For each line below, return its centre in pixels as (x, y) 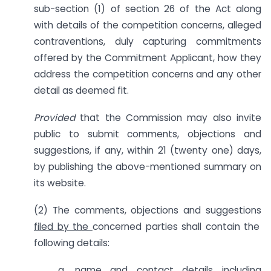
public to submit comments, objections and (148, 134)
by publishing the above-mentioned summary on (148, 167)
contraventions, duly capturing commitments (148, 42)
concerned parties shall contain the (176, 227)
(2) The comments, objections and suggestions (148, 210)
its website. (60, 183)
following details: (72, 243)
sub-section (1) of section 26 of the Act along (148, 9)
